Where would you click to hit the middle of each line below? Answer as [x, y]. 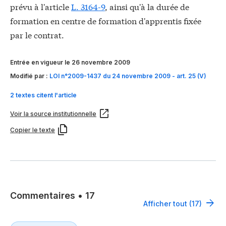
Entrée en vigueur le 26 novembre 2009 [70, 63]
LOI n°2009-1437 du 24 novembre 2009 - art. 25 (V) [128, 76]
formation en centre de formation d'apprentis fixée [106, 21]
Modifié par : [30, 76]
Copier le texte [33, 130]
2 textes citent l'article [43, 95]
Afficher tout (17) [173, 203]
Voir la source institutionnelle [53, 114]
